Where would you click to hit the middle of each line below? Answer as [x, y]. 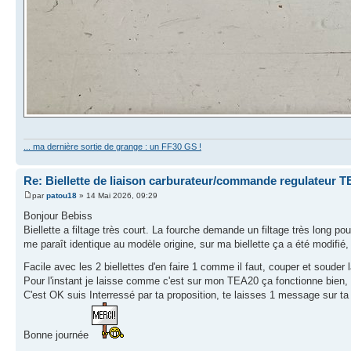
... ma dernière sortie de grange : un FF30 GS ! [112, 146]
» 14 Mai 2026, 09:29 [117, 196]
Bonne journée [58, 335]
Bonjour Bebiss [58, 216]
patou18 [62, 196]
